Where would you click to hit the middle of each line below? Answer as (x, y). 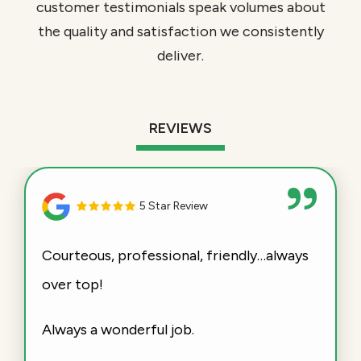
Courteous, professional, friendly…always (175, 255)
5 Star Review (172, 205)
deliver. (180, 55)
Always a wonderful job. (118, 329)
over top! (73, 284)
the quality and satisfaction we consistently (180, 31)
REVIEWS (180, 128)
